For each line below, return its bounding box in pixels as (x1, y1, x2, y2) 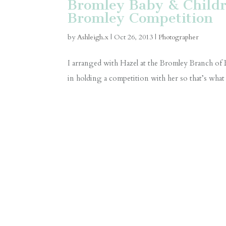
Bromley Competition (68, 10, 213, 26)
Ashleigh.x (77, 32, 109, 42)
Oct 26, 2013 (114, 32, 153, 42)
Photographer (158, 32, 199, 42)
